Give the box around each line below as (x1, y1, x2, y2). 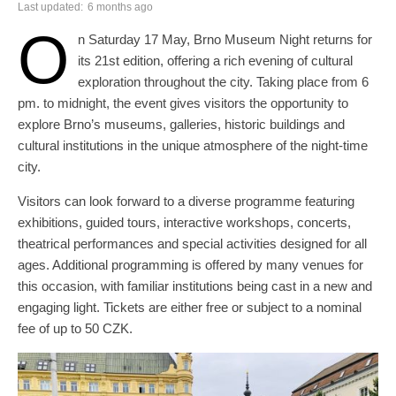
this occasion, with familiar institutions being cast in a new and (18, 278, 372, 293)
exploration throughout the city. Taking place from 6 (78, 73, 369, 89)
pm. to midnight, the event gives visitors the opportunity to (18, 95, 348, 110)
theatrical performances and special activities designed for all (18, 235, 367, 251)
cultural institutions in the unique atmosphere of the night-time (18, 137, 368, 153)
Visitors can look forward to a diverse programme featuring (18, 193, 354, 209)
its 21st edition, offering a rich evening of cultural (78, 52, 353, 68)
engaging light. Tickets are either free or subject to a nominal (18, 299, 362, 315)
